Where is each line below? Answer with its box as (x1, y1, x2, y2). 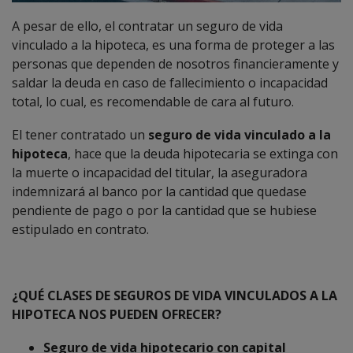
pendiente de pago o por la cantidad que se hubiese (12, 202, 317, 219)
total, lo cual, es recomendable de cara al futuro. (12, 93, 294, 110)
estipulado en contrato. (12, 221, 149, 238)
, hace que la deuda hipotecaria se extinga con (68, 145, 338, 162)
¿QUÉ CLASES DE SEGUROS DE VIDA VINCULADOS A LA (12, 287, 337, 304)
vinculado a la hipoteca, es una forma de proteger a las (12, 36, 335, 54)
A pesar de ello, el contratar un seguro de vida (12, 17, 283, 35)
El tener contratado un (12, 126, 148, 143)
